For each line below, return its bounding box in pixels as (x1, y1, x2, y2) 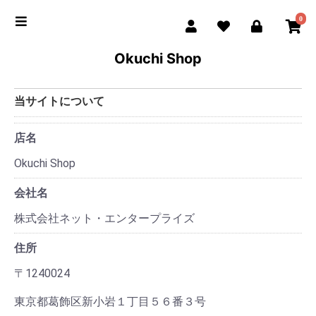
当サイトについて (14, 94, 104, 108)
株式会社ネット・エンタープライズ (14, 212, 195, 225)
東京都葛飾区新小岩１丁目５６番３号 (14, 295, 206, 308)
